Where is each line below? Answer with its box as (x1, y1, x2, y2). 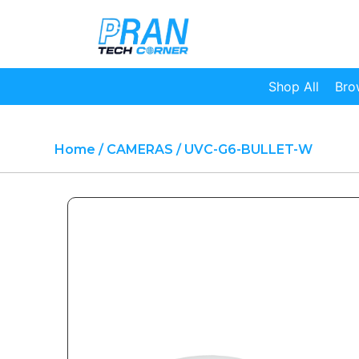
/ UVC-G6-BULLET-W (172, 142, 313, 158)
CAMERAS (106, 142, 173, 158)
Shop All (268, 79, 319, 95)
